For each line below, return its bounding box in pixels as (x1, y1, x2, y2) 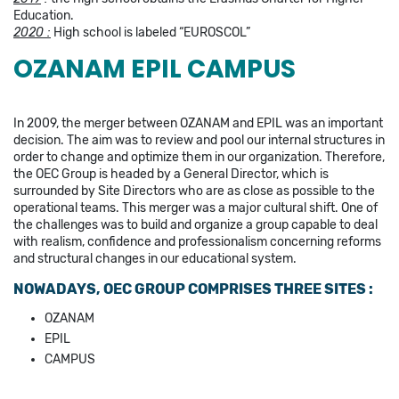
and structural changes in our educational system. (13, 250, 297, 266)
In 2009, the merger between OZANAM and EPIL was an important (13, 115, 383, 131)
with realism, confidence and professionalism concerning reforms (13, 233, 381, 249)
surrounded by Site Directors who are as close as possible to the (13, 183, 375, 199)
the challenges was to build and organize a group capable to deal (13, 216, 378, 232)
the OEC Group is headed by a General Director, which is (13, 166, 329, 182)
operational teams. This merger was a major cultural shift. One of (13, 199, 378, 216)
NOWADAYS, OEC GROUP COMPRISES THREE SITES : (13, 280, 373, 297)
